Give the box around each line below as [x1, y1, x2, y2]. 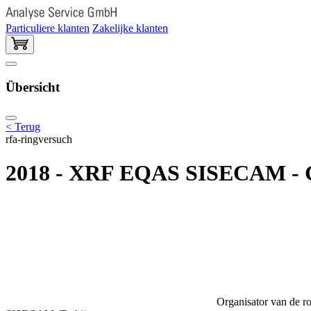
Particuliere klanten [6, 22, 90, 34]
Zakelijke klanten [92, 22, 168, 34]
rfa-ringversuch [6, 133, 72, 145]
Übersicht [6, 80, 60, 95]
